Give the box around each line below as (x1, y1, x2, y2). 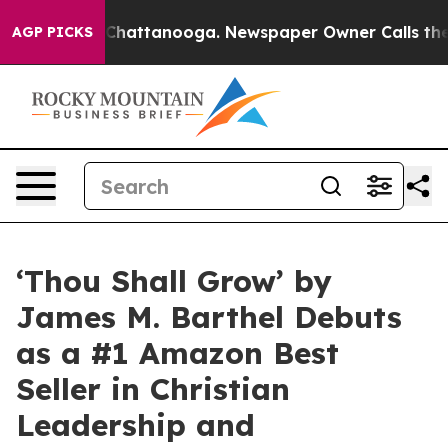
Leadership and (16, 406, 255, 444)
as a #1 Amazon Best (16, 334, 339, 372)
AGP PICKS (12, 23, 93, 41)
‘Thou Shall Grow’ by (16, 262, 332, 300)
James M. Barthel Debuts (16, 298, 402, 336)
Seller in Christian (16, 370, 290, 408)
